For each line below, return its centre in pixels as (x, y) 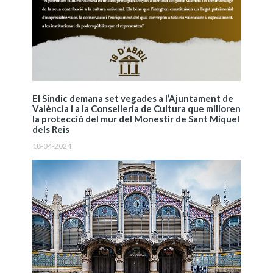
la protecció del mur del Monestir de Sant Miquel (136, 119)
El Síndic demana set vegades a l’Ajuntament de (133, 98)
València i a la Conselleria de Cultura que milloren (136, 108)
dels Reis (51, 129)
